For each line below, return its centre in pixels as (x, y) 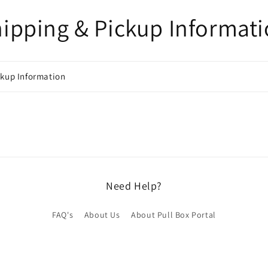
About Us (102, 215)
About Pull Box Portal (173, 215)
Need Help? (134, 186)
